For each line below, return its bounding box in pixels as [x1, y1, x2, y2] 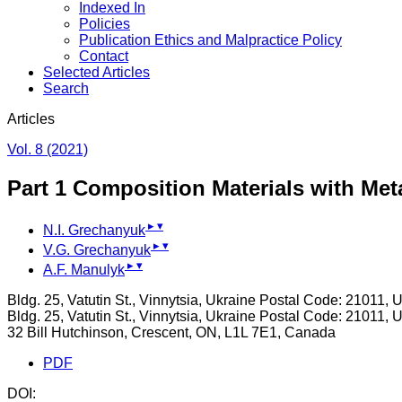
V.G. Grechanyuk [43, 242, 151, 258]
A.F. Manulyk [43, 262, 125, 278]
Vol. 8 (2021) [7, 141, 88, 157]
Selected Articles [43, 64, 150, 80]
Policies [79, 15, 130, 31]
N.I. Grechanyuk [43, 222, 145, 238]
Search [43, 80, 89, 96]
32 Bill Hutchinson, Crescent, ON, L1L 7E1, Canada [7, 325, 336, 341]
